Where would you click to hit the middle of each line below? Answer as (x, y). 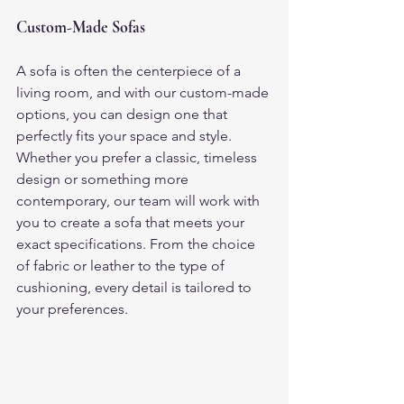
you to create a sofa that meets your (132, 222)
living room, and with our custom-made (144, 92)
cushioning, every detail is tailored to (136, 287)
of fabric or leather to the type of (122, 265)
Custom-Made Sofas (81, 27)
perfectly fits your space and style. (126, 135)
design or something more (104, 179)
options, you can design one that (124, 114)
